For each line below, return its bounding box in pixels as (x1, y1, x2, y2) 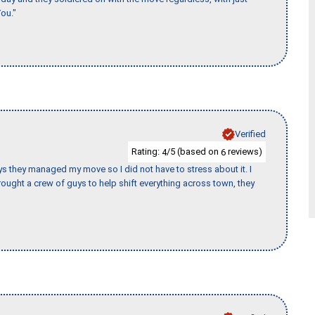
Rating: (131, 146, 162, 157)
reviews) (226, 146, 262, 157)
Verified (235, 128, 266, 139)
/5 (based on (167, 146, 221, 157)
